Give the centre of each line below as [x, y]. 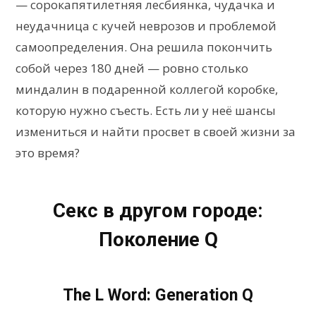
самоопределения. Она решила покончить [144, 47]
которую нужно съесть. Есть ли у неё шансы [146, 110]
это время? [48, 152]
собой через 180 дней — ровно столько [132, 68]
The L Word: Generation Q [158, 294]
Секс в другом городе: [158, 210]
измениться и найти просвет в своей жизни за [156, 131]
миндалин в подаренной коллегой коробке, [147, 89]
